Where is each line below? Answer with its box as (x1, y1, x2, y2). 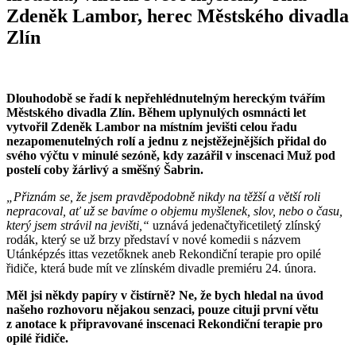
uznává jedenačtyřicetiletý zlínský (149, 218, 321, 232)
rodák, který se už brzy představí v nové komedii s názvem (6, 232, 300, 246)
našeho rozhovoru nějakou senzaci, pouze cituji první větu (6, 302, 319, 316)
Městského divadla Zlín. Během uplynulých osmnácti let (6, 105, 306, 119)
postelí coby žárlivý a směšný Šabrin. (6, 162, 203, 176)
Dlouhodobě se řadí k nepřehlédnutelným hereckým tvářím (6, 91, 325, 105)
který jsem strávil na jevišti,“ (6, 218, 149, 232)
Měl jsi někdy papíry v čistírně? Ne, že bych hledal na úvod (6, 288, 323, 302)
